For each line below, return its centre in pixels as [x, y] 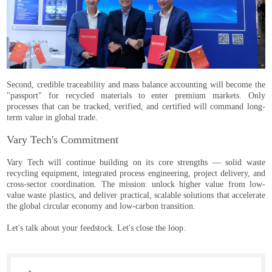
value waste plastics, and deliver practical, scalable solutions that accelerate [136, 195]
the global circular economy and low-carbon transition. [101, 206]
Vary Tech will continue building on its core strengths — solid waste [136, 163]
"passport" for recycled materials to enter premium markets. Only [136, 96]
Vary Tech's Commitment [63, 140]
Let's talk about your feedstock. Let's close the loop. [97, 228]
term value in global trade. [53, 118]
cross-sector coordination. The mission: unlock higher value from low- [136, 185]
